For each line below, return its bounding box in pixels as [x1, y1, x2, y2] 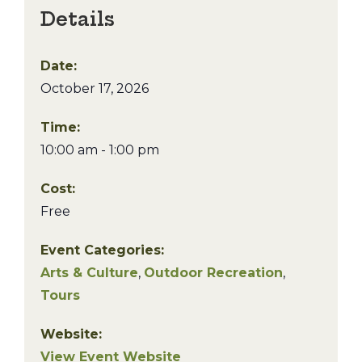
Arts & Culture [40, 265, 138, 280]
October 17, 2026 [40, 81, 149, 96]
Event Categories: [40, 242, 164, 258]
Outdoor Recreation [144, 265, 283, 280]
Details [40, 7, 115, 31]
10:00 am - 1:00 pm [40, 142, 159, 158]
